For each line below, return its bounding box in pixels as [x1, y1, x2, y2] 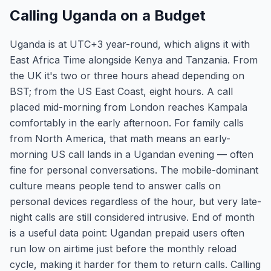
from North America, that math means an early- [10, 132, 230, 145]
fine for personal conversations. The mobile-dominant [10, 164, 258, 176]
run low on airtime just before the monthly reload [10, 243, 237, 255]
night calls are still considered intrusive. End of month [10, 211, 255, 223]
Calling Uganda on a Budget [10, 7, 206, 24]
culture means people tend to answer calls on [10, 180, 221, 192]
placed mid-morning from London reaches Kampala [10, 101, 247, 113]
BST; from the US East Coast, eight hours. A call [10, 85, 233, 97]
